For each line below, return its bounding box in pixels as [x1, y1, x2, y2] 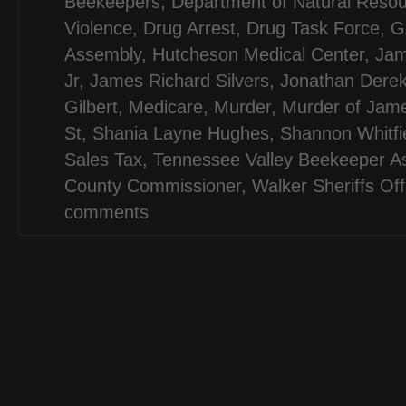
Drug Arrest [143, 18, 236, 38]
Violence [64, 18, 132, 38]
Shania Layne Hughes [92, 123, 269, 143]
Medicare [129, 97, 203, 117]
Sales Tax [64, 150, 142, 169]
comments [64, 202, 149, 222]
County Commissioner [64, 176, 241, 196]
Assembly [64, 44, 141, 64]
